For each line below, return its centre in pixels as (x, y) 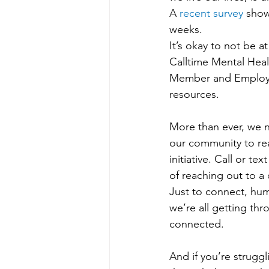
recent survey (211, 13)
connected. (197, 224)
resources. (194, 94)
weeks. (186, 29)
